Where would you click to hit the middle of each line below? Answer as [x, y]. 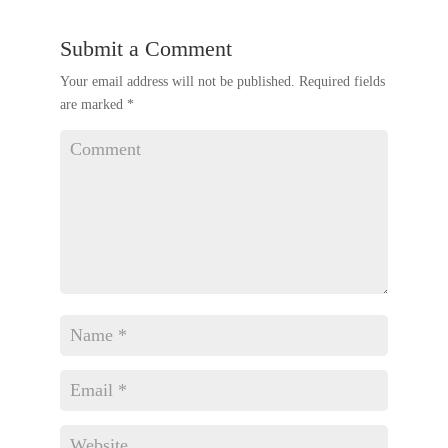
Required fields [339, 82]
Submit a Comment [145, 49]
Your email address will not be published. [177, 82]
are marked [93, 105]
